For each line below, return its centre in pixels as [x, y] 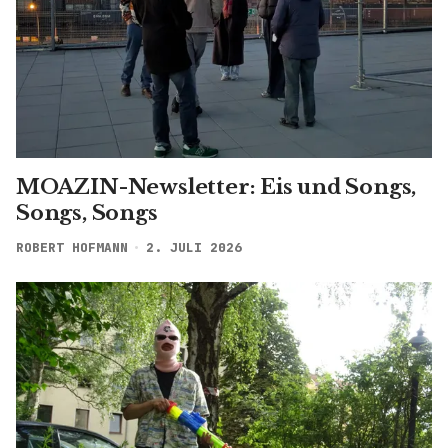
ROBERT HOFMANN [72, 247]
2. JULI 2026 [193, 247]
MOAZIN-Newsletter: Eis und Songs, [216, 186]
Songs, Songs [87, 212]
